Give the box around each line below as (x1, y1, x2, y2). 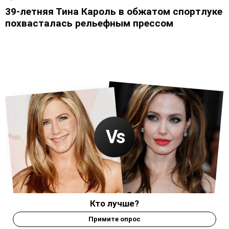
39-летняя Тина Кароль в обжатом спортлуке (5, 5, 222, 17)
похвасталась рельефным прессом (5, 17, 173, 29)
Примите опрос (88, 215, 141, 223)
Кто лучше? (90, 198, 139, 209)
